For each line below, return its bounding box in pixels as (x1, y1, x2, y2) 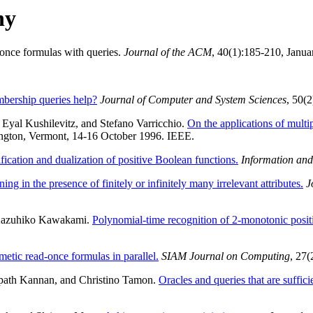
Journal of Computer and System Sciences (100, 94, 286, 106)
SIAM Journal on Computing (161, 250, 290, 263)
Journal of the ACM (124, 46, 212, 59)
